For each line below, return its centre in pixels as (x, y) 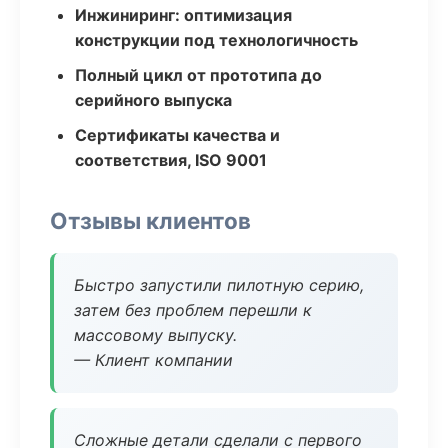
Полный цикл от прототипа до (198, 75)
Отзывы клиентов (150, 220)
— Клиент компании (153, 360)
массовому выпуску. (155, 335)
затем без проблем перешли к (193, 310)
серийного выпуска (153, 100)
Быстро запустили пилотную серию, (219, 285)
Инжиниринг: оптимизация (183, 15)
